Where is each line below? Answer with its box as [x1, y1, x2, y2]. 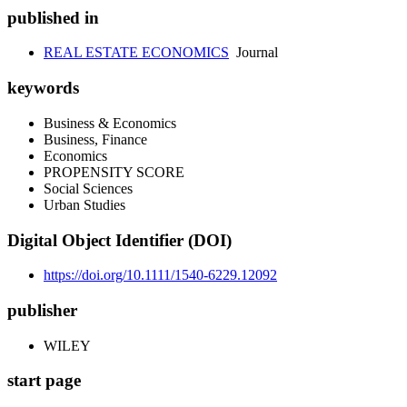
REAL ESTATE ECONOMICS [44, 45, 229, 61]
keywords [7, 78, 79, 98]
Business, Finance [44, 131, 147, 147]
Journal [229, 45, 278, 61]
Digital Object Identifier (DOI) [7, 230, 232, 250]
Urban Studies [44, 196, 125, 213]
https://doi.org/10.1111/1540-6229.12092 [44, 267, 277, 283]
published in [7, 7, 99, 27]
